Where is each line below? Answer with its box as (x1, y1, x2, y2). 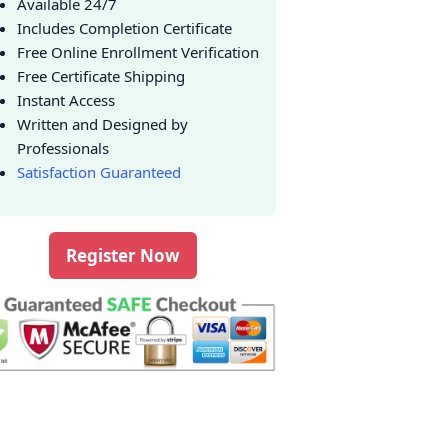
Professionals (17, 138, 110, 158)
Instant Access (17, 90, 116, 110)
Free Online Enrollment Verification (17, 42, 260, 62)
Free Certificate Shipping (17, 66, 186, 86)
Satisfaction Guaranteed (17, 162, 182, 182)
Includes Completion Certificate (17, 18, 233, 38)
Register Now (65, 244, 180, 267)
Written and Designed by (17, 114, 189, 134)
